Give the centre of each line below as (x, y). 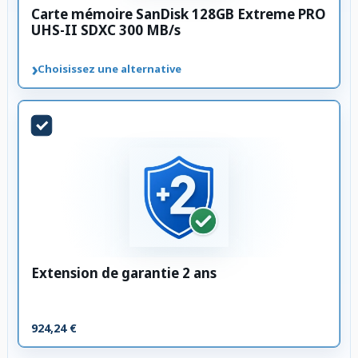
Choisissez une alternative (109, 68)
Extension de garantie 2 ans (124, 272)
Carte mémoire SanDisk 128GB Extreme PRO (179, 14)
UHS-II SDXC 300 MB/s (106, 30)
